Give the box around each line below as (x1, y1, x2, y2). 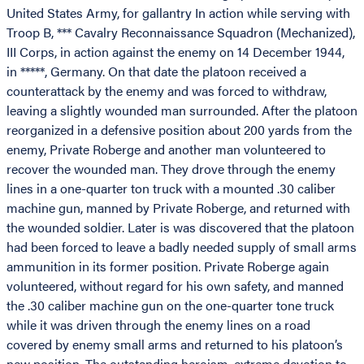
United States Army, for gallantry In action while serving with (6, 3, 350, 23)
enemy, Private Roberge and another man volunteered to (6, 140, 326, 159)
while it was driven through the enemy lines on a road (6, 315, 310, 335)
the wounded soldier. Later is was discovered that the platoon (6, 218, 354, 237)
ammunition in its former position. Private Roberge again (6, 257, 329, 276)
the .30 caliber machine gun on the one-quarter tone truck (6, 296, 334, 315)
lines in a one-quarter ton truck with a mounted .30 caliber (6, 179, 336, 198)
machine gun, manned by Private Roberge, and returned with (6, 198, 350, 218)
